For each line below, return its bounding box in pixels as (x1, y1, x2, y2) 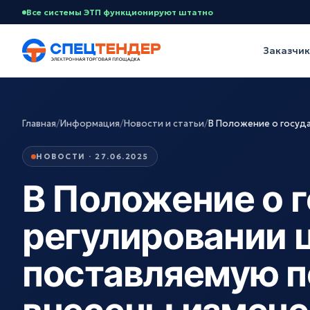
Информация (60, 118, 120, 129)
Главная (22, 118, 56, 129)
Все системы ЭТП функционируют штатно (26, 7, 213, 17)
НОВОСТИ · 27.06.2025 (36, 152, 149, 161)
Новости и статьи (124, 118, 204, 129)
